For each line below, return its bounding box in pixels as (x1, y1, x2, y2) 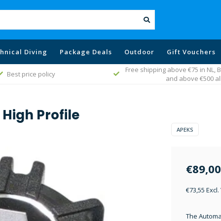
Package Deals (60, 47, 112, 56)
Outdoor (124, 47, 154, 56)
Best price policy (7, 70, 55, 78)
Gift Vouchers (167, 47, 216, 56)
